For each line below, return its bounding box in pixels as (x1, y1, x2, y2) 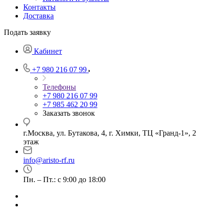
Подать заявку (4, 28, 51, 36)
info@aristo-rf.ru (23, 156, 75, 164)
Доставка (23, 12, 54, 20)
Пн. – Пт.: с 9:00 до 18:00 (23, 175, 106, 184)
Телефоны (43, 83, 76, 91)
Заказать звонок (43, 109, 95, 117)
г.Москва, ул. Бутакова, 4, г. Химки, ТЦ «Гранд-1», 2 (23, 129, 196, 137)
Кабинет (34, 47, 62, 55)
